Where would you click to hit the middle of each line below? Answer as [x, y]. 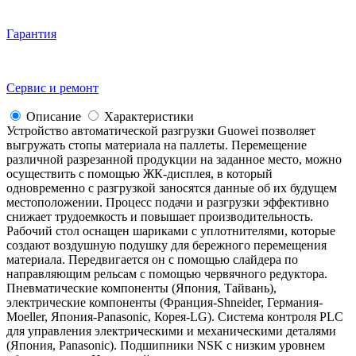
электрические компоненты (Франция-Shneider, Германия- [164, 302]
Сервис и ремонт [52, 87]
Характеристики [149, 116]
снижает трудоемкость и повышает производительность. [160, 216]
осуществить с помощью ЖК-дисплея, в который [139, 173]
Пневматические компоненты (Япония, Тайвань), [141, 288]
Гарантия [31, 33]
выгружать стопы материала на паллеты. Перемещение [157, 145]
